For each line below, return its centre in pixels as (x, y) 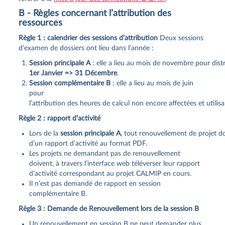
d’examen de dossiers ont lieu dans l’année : (86, 48)
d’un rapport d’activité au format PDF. (88, 143)
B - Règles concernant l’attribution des (95, 13)
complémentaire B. (58, 194)
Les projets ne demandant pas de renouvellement (105, 153)
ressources (41, 23)
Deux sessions (181, 38)
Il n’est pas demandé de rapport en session (95, 184)
